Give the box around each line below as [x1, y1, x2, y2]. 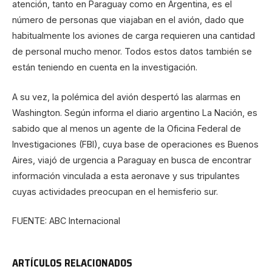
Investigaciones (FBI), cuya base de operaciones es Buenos [12, 138, 259, 149]
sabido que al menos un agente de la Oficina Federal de [12, 123, 241, 134]
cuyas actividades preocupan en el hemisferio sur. [12, 186, 218, 197]
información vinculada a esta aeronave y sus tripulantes [12, 170, 240, 181]
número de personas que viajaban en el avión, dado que [12, 15, 244, 25]
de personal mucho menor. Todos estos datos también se [12, 46, 252, 57]
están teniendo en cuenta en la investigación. [12, 62, 197, 73]
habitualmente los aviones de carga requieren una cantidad [12, 30, 255, 41]
